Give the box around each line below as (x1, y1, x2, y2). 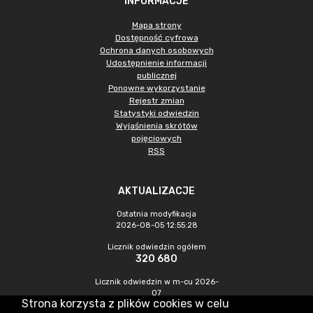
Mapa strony (131, 20, 182, 30)
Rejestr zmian (129, 96, 184, 105)
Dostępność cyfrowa (115, 33, 198, 43)
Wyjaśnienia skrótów (115, 121, 198, 131)
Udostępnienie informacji (106, 58, 207, 68)
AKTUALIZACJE (118, 185, 195, 197)
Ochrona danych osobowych (99, 45, 214, 55)
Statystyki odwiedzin (114, 108, 199, 118)
